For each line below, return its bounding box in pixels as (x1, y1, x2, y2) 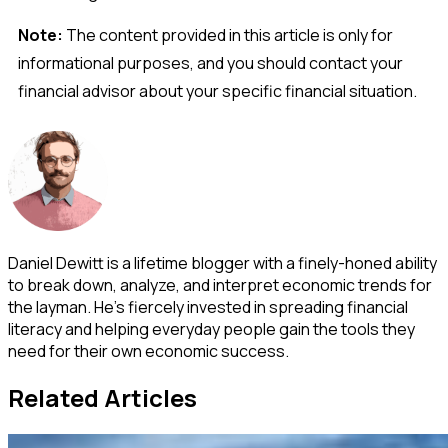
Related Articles (8, 381, 197, 415)
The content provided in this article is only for (66, 24, 393, 47)
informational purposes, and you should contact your (18, 52, 403, 75)
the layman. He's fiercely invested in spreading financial (8, 295, 408, 318)
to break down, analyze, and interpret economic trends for (8, 273, 432, 296)
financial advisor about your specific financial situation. (18, 80, 417, 103)
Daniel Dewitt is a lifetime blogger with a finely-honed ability (8, 251, 437, 274)
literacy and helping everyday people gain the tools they (8, 317, 415, 340)
